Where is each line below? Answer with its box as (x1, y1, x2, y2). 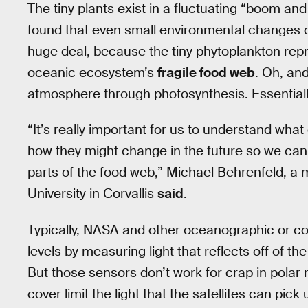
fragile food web (157, 63, 255, 81)
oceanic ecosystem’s (27, 63, 157, 81)
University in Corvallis (27, 185, 157, 203)
